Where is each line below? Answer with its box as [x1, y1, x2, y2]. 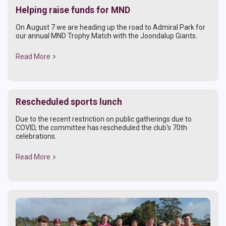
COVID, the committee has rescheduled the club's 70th [16, 123, 187, 132]
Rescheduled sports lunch [16, 96, 122, 107]
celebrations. [16, 132, 56, 140]
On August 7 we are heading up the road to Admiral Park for [16, 23, 205, 31]
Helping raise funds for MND [16, 5, 130, 15]
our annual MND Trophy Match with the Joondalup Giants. [16, 31, 197, 40]
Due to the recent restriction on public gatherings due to [16, 115, 192, 123]
